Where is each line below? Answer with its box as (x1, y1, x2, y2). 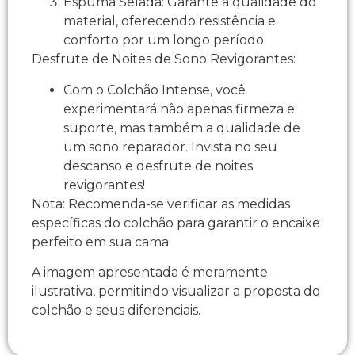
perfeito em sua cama (32, 234, 169, 250)
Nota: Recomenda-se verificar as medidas (32, 196, 290, 212)
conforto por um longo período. (63, 32, 266, 48)
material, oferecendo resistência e (63, 13, 276, 29)
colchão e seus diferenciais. (32, 303, 200, 319)
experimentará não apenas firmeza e (63, 101, 295, 116)
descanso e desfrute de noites (63, 158, 253, 174)
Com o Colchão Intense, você (63, 82, 246, 97)
